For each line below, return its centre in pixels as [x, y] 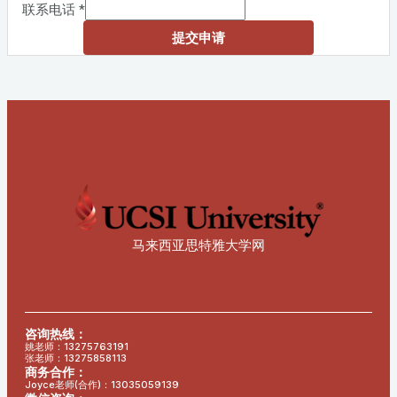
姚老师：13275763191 [77, 346]
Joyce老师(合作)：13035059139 [102, 385]
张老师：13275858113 [76, 358]
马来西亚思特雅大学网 [198, 245]
